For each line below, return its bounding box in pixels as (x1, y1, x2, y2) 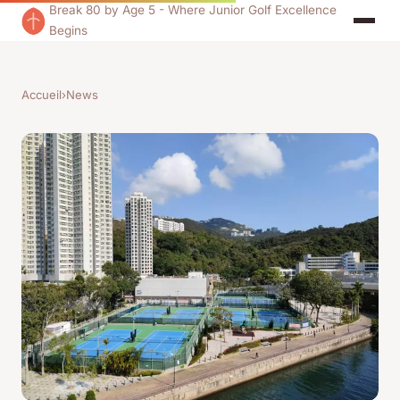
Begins (49, 23, 88, 37)
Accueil (21, 87, 62, 102)
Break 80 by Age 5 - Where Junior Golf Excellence (49, 3, 337, 17)
